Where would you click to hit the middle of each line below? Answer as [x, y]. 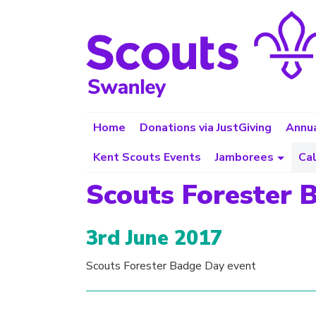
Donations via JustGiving [206, 128]
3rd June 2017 [154, 238]
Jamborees [244, 157]
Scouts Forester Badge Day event [171, 266]
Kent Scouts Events [147, 157]
